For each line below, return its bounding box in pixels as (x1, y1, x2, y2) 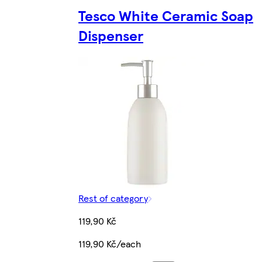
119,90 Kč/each (78, 236, 141, 250)
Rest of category (78, 191, 148, 205)
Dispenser (78, 25, 143, 45)
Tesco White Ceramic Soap (78, 5, 253, 25)
